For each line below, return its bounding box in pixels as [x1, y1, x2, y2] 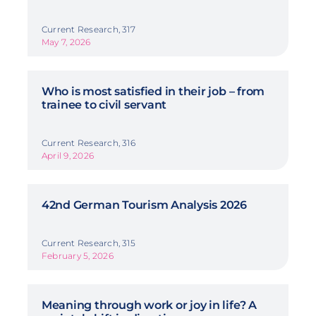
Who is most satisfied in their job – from [41, 84, 265, 98]
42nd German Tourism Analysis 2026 [41, 197, 248, 212]
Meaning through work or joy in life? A [41, 298, 257, 312]
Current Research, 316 [41, 137, 135, 148]
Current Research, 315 [41, 237, 135, 248]
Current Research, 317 [41, 23, 135, 35]
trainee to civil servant [41, 97, 167, 111]
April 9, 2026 [41, 150, 95, 161]
